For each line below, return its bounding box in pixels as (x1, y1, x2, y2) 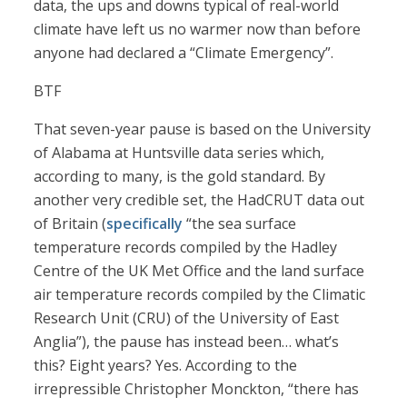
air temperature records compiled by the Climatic (34, 284, 366, 305)
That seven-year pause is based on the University (34, 119, 372, 140)
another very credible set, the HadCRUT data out (34, 190, 365, 211)
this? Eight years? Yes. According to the (34, 355, 298, 376)
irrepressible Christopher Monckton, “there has (34, 379, 360, 400)
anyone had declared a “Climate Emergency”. (34, 43, 334, 64)
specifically (106, 213, 184, 234)
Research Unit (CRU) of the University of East (34, 308, 340, 329)
